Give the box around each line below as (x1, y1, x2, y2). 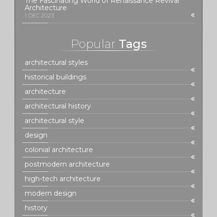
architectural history (25, 101, 91, 110)
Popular (70, 36, 116, 51)
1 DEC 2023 (25, 12, 54, 19)
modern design (25, 188, 77, 198)
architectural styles (25, 58, 88, 67)
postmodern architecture (25, 159, 110, 169)
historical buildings (25, 72, 86, 81)
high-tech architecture (25, 174, 101, 183)
